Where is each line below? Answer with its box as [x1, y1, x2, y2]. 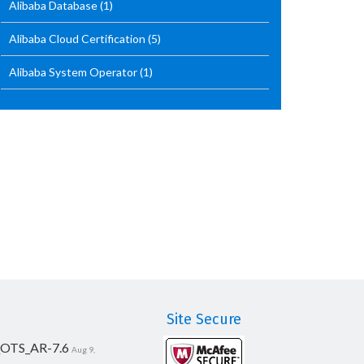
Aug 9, [71, 344, 95, 354]
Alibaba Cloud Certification [9, 32, 148, 45]
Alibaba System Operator [9, 65, 140, 79]
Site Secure [167, 310, 241, 328]
